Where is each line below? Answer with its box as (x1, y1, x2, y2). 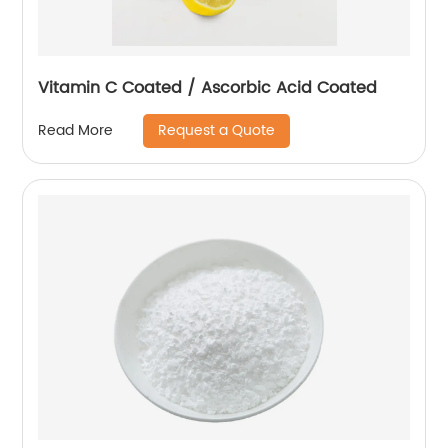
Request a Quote (158, 118, 276, 142)
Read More (38, 119, 114, 143)
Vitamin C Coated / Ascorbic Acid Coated (38, 74, 378, 101)
